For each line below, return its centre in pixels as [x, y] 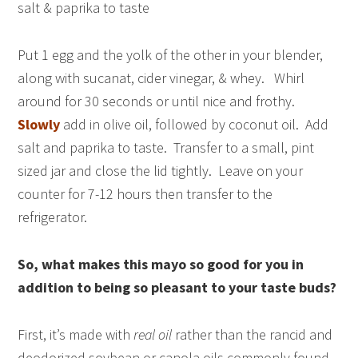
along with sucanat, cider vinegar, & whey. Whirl [161, 78]
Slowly [39, 124]
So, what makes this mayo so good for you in [161, 264]
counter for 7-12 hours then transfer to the [145, 193]
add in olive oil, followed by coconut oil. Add [195, 124]
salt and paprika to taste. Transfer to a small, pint [166, 147]
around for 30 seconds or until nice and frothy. [158, 101]
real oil [153, 334]
